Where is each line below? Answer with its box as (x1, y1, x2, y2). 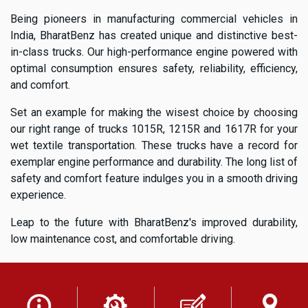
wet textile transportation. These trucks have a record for (10, 138, 298, 152)
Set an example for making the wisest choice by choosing (10, 105, 298, 119)
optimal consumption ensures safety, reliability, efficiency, (10, 61, 298, 75)
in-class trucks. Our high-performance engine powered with (10, 45, 298, 58)
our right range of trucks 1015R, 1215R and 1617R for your (10, 122, 298, 135)
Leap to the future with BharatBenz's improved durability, (10, 215, 298, 229)
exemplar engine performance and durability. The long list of (10, 155, 298, 168)
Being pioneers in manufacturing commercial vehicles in (10, 12, 298, 25)
